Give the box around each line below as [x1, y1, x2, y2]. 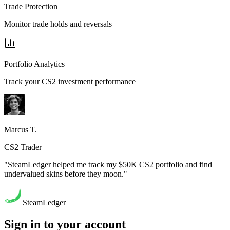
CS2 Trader [4, 142, 42, 151]
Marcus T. [4, 125, 37, 134]
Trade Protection [4, 2, 57, 11]
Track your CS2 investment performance [4, 76, 136, 86]
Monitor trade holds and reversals [4, 19, 112, 28]
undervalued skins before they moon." [4, 169, 127, 178]
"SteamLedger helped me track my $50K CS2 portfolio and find [4, 160, 212, 169]
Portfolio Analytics [4, 59, 65, 68]
